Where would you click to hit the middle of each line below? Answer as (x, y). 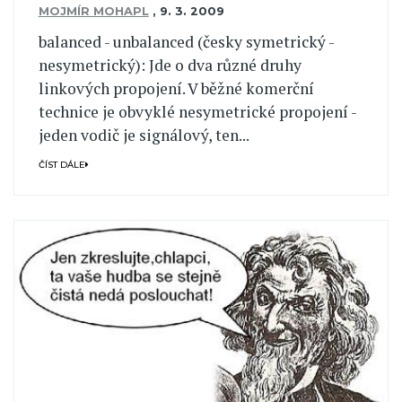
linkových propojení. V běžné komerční (176, 89)
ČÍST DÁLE (61, 164)
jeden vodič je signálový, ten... (144, 135)
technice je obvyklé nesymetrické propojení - (197, 112)
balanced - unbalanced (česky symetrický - (186, 42)
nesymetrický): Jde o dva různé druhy (170, 66)
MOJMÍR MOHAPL (93, 11)
